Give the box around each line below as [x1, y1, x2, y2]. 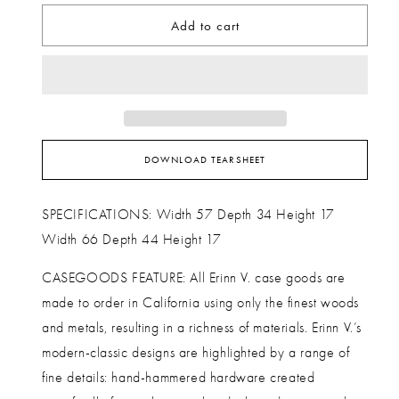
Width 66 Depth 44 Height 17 [42, 232, 222, 248]
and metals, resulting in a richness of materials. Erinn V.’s [42, 320, 362, 337]
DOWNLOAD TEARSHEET [143, 154, 266, 167]
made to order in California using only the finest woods [42, 295, 360, 312]
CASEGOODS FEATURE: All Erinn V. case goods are [42, 270, 346, 287]
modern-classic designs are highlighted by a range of [42, 345, 350, 362]
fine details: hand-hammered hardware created [42, 370, 315, 387]
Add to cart [170, 17, 240, 34]
